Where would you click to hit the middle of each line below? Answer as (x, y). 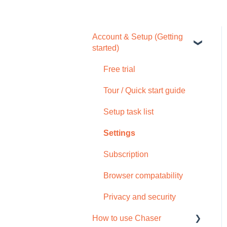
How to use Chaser (127, 218)
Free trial (119, 69)
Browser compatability (143, 175)
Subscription (126, 154)
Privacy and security (140, 197)
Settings (119, 133)
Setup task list (128, 111)
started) (106, 48)
